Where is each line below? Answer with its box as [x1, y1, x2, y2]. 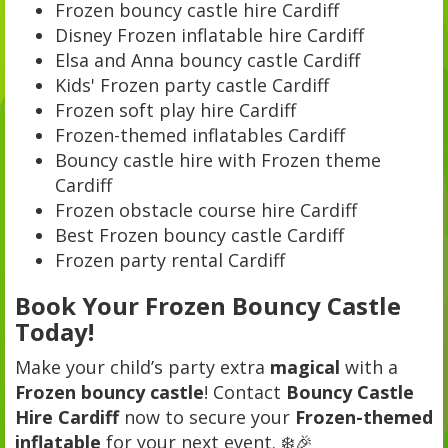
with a [340, 355, 398, 380]
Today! [15, 315, 94, 349]
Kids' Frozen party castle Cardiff [55, 73, 329, 98]
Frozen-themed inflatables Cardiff [55, 123, 345, 148]
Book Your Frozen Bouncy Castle [15, 289, 401, 323]
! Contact [204, 380, 286, 405]
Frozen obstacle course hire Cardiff [55, 198, 357, 223]
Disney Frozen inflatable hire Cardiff [55, 23, 364, 48]
